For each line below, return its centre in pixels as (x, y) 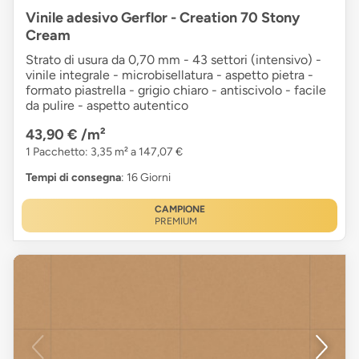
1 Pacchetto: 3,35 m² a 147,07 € (104, 152)
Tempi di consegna (73, 178)
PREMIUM (175, 222)
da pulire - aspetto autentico (107, 106)
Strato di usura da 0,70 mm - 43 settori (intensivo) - (173, 60)
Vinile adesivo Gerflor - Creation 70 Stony (163, 18)
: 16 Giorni (146, 178)
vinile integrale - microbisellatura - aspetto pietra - (169, 75)
